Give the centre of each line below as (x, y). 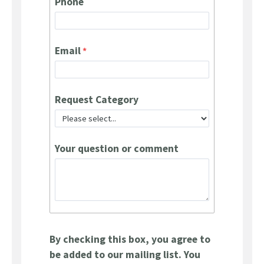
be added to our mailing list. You (125, 255)
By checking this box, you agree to (130, 240)
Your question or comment (117, 149)
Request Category (97, 100)
